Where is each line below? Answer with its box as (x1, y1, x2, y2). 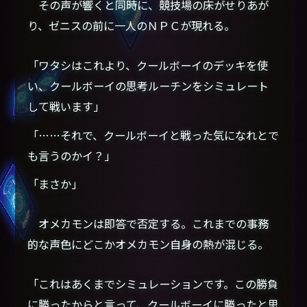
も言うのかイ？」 (27, 147, 116, 164)
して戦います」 (27, 98, 105, 115)
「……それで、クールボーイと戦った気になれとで (27, 126, 280, 143)
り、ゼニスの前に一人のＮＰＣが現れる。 (27, 17, 236, 34)
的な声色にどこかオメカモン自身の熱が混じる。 (27, 235, 269, 252)
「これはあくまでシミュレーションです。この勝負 (27, 275, 279, 292)
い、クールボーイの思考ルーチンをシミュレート (27, 77, 269, 95)
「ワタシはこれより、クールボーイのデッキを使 (27, 57, 269, 74)
